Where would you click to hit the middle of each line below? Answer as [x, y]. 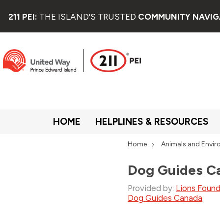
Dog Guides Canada [165, 198]
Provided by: [151, 188]
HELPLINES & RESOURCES [152, 121]
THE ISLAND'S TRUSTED [88, 16]
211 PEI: [24, 16]
